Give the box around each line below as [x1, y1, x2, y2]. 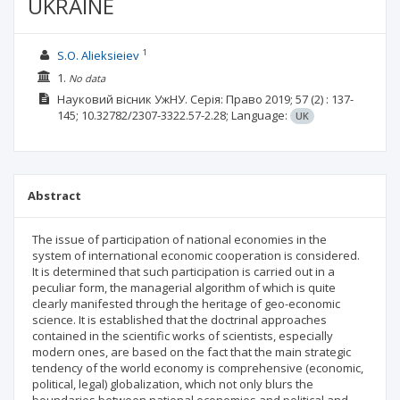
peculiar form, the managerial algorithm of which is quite [32, 279, 336, 296]
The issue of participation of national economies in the [32, 231, 327, 247]
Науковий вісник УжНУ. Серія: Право [56, 91, 262, 107]
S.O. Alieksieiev [56, 47, 139, 63]
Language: [230, 107, 290, 123]
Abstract [28, 187, 81, 204]
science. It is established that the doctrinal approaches [32, 312, 327, 328]
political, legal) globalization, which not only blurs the [32, 376, 313, 392]
